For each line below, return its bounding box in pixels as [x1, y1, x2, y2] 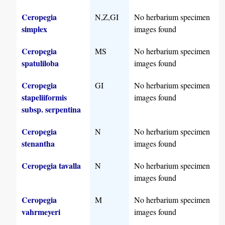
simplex [22, 23, 48, 35]
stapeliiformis [22, 91, 67, 103]
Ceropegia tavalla [22, 160, 81, 172]
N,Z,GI [95, 12, 119, 23]
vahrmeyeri [22, 206, 61, 218]
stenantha [22, 138, 55, 150]
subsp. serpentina [22, 103, 81, 116]
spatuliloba [22, 57, 59, 69]
